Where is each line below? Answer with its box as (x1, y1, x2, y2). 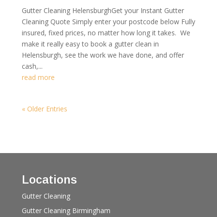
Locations (21, 172, 77, 186)
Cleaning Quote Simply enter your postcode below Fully (21, 16, 195, 26)
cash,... (21, 61, 43, 71)
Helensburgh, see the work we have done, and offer (21, 50, 184, 60)
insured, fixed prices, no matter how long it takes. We (21, 28, 190, 37)
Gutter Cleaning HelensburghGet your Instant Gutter (21, 5, 184, 15)
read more (21, 72, 55, 82)
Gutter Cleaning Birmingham (21, 205, 110, 215)
